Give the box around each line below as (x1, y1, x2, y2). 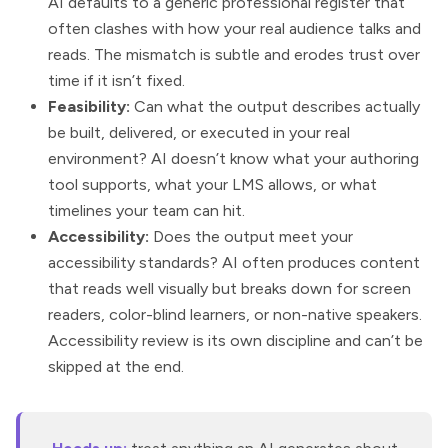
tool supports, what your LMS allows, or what (48, 175, 377, 195)
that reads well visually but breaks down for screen (48, 279, 411, 299)
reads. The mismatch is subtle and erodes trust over (48, 45, 420, 65)
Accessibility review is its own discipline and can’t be (48, 331, 423, 351)
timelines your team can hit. (48, 201, 245, 221)
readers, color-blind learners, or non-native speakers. (48, 305, 422, 325)
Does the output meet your (149, 227, 353, 247)
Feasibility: (48, 97, 130, 117)
